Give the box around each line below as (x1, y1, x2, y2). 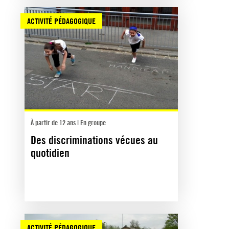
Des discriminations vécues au (31, 133, 158, 147)
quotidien (31, 146, 70, 159)
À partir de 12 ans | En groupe (31, 118, 106, 127)
